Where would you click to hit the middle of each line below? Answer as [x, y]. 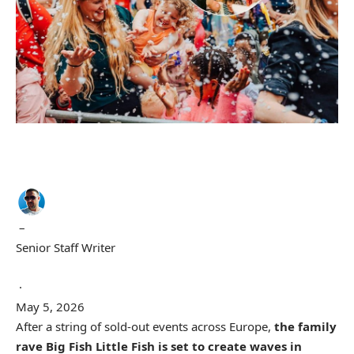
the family [305, 326]
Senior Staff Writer [66, 247]
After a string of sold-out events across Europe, [145, 326]
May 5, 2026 [50, 306]
